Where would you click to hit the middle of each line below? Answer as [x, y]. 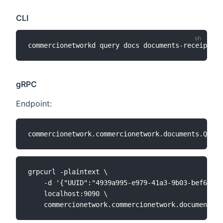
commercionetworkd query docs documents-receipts [123, 45]
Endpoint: [34, 104]
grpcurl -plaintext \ [68, 171]
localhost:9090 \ [68, 193]
